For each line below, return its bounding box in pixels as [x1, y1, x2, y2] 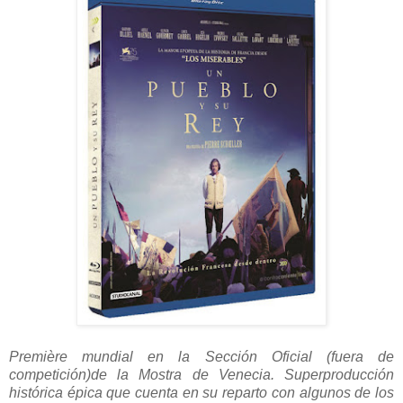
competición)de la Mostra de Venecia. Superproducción [9, 367, 394, 383]
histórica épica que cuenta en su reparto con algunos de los [9, 385, 394, 401]
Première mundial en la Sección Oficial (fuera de [9, 349, 394, 365]
